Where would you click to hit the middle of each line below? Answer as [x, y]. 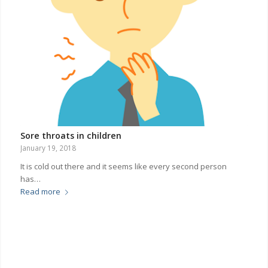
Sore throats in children [71, 135]
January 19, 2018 [48, 147]
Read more [40, 191]
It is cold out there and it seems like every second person [123, 166]
